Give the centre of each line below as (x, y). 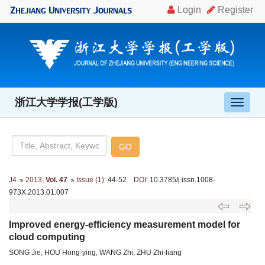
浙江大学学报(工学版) (66, 102)
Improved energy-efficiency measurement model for (125, 224)
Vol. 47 (56, 180)
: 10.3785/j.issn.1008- (181, 180)
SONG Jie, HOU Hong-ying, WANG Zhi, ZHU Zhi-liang (95, 252)
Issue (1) (90, 180)
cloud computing (47, 237)
